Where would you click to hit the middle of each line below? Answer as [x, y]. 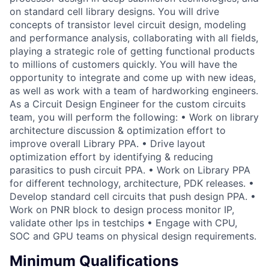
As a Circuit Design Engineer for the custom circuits [128, 104]
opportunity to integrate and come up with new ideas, [133, 77]
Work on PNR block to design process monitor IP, [122, 209]
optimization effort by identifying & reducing [111, 156]
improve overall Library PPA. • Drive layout [107, 143]
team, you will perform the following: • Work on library [134, 117]
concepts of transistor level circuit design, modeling [128, 24]
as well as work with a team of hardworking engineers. [134, 90]
